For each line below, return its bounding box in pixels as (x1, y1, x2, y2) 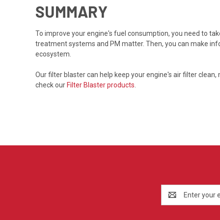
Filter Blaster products (67, 81, 135, 89)
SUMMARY (35, 1, 108, 21)
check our (35, 81, 67, 89)
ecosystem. (35, 50, 71, 58)
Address (161, 195, 187, 204)
